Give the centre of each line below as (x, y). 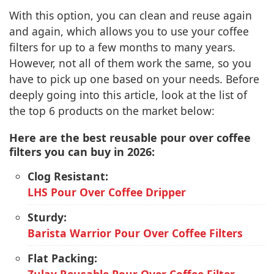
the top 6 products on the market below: (112, 111)
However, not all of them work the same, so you (130, 63)
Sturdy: (47, 217)
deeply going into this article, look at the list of (128, 95)
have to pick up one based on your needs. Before (134, 79)
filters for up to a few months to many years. (122, 47)
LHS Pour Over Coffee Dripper (107, 192)
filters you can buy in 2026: (82, 152)
